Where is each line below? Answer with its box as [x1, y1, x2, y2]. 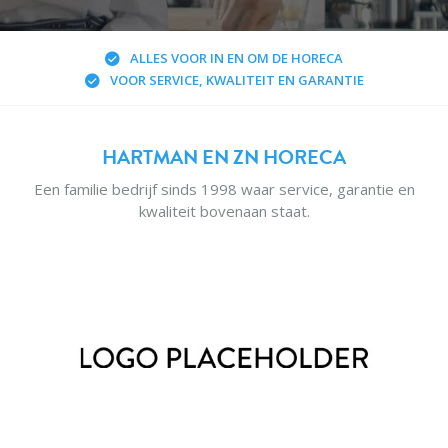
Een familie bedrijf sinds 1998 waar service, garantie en [33, 179, 415, 200]
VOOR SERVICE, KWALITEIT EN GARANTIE [109, 71, 364, 90]
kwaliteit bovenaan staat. [138, 201, 310, 222]
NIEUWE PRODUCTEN [30, 405, 188, 428]
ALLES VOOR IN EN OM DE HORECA [130, 49, 343, 68]
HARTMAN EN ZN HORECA [102, 142, 346, 173]
